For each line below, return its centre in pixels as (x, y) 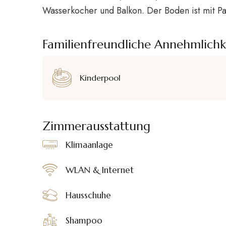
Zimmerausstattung (96, 126)
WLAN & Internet (100, 170)
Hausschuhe (88, 195)
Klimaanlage (89, 145)
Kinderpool (100, 77)
